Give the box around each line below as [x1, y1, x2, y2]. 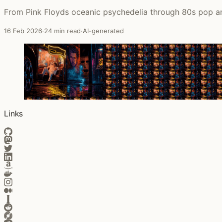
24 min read [44, 26, 81, 35]
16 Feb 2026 [4, 26, 42, 35]
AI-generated [83, 26, 124, 35]
